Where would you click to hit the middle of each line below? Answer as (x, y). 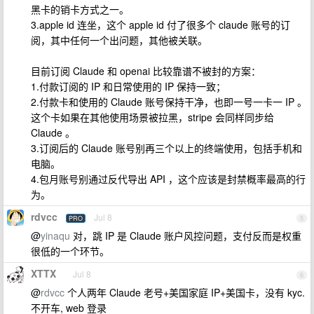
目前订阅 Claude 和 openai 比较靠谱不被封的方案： (146, 71)
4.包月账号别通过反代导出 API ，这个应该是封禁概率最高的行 (168, 179)
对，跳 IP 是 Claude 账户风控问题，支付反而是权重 (186, 235)
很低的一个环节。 (70, 251)
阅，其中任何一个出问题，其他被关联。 (119, 40)
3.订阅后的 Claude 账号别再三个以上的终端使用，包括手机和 (166, 148)
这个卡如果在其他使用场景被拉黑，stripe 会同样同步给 (152, 117)
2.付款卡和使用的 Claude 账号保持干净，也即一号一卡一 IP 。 (169, 102)
